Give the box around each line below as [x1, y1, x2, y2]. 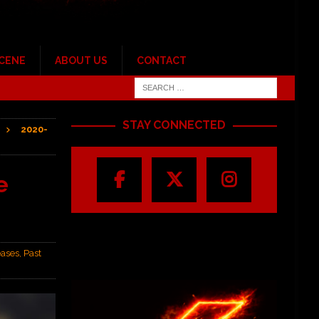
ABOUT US [54, 55, 108, 67]
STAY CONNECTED [122, 118, 226, 132]
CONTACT [136, 55, 187, 67]
